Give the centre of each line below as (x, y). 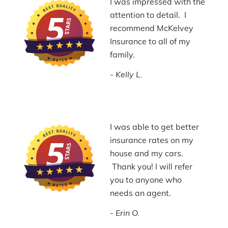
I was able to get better (155, 126)
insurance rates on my (152, 140)
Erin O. (128, 212)
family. (123, 54)
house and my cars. (147, 153)
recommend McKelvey (152, 28)
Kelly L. (129, 74)
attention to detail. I (148, 15)
